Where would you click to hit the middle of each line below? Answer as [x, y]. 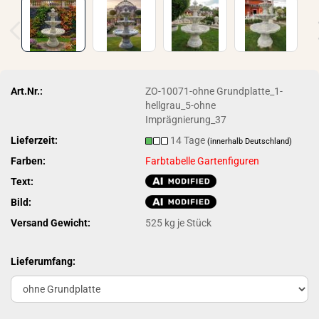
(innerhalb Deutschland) [250, 141]
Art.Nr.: [27, 91]
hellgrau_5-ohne [181, 105]
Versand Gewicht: [51, 223]
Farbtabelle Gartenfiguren [203, 161]
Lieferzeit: [34, 140]
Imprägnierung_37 [186, 119]
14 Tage [189, 140]
